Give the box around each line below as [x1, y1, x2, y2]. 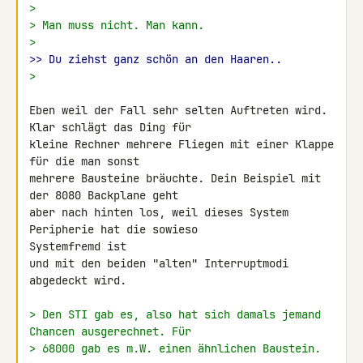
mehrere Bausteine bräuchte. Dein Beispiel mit [29, 171, 321, 186]
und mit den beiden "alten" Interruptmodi [29, 256, 288, 271]
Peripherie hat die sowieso [29, 222, 204, 237]
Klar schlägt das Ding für [29, 120, 198, 135]
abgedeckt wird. [29, 273, 126, 288]
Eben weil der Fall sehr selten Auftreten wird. [29, 103, 327, 117]
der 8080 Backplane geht [29, 188, 185, 203]
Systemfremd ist [29, 239, 126, 254]
